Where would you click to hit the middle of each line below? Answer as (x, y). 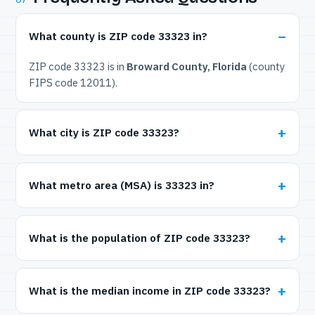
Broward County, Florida (187, 66)
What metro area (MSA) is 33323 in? (122, 185)
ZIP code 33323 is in (78, 66)
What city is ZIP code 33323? (104, 133)
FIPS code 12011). (73, 82)
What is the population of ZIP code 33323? (140, 238)
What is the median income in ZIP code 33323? (150, 291)
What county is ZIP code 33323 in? (118, 36)
